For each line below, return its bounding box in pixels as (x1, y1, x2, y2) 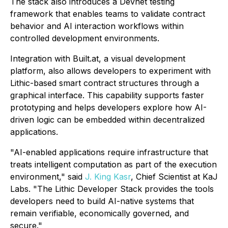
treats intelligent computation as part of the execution (10, 159, 217, 170)
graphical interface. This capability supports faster (10, 90, 204, 101)
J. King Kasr (85, 172, 131, 182)
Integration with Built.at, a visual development (10, 53, 185, 64)
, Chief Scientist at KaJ (131, 172, 218, 182)
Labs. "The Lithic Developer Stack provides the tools (10, 184, 214, 194)
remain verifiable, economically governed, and (10, 208, 189, 219)
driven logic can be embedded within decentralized (10, 115, 205, 125)
